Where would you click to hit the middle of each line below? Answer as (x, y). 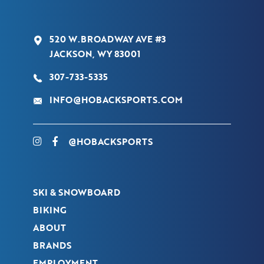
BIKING (50, 209)
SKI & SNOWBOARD (77, 192)
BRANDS (52, 245)
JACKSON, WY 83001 (95, 53)
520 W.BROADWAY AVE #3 (108, 39)
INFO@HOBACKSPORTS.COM (116, 99)
